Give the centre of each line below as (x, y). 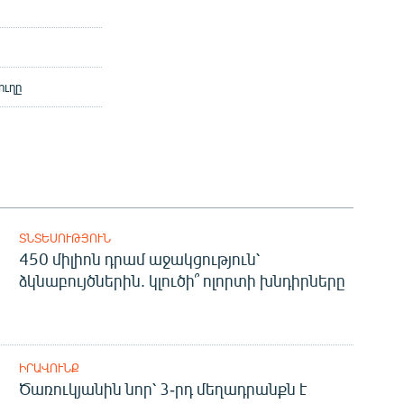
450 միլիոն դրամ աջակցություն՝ (139, 259)
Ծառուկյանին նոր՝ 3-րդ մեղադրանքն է (162, 389)
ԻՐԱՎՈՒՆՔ (49, 368)
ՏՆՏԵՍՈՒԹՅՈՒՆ (64, 239)
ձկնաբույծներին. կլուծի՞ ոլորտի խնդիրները (182, 281)
